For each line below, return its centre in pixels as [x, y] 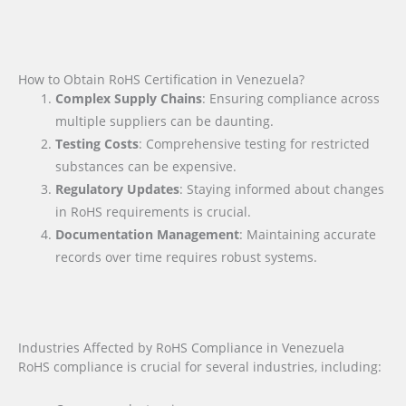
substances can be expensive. [146, 166]
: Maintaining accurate [308, 234]
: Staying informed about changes [282, 188]
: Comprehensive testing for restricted [255, 143]
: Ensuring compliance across [291, 98]
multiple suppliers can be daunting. [165, 121]
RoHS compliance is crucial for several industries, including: [200, 367]
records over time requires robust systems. [187, 256]
